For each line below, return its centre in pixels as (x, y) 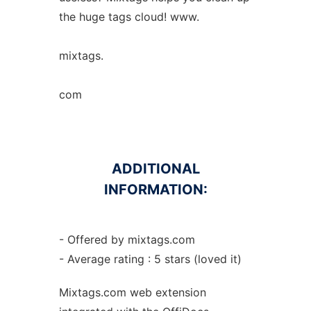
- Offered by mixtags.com (127, 239)
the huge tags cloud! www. (129, 17)
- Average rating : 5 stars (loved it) (150, 259)
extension (180, 292)
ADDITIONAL (155, 169)
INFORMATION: (155, 190)
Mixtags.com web (107, 292)
